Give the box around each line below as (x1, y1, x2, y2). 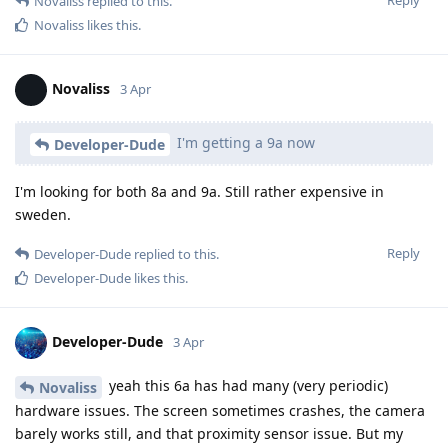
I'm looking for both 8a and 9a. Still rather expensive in (15, 182, 384, 202)
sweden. (15, 205, 71, 225)
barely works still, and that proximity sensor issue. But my (15, 423, 403, 443)
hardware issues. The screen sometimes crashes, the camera (15, 400, 425, 420)
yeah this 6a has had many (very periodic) (105, 376, 388, 396)
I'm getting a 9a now (173, 133, 315, 153)
